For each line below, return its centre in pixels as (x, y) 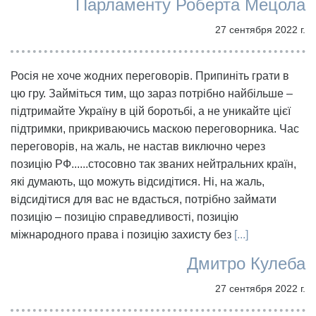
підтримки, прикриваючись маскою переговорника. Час (155, 128)
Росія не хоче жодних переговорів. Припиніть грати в (150, 75)
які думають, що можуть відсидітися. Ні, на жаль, (138, 181)
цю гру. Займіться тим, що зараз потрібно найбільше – (152, 93)
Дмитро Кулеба (246, 263)
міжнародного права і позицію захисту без (122, 234)
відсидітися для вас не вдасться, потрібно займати (144, 199)
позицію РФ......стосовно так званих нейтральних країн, (153, 164)
